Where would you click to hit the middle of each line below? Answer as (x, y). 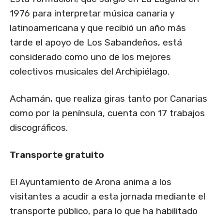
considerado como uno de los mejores (90, 57)
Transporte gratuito (57, 155)
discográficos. (39, 128)
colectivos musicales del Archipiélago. (90, 72)
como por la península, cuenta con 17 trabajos (107, 113)
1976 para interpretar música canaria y (92, 14)
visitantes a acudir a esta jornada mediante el (108, 197)
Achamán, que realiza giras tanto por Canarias (108, 99)
